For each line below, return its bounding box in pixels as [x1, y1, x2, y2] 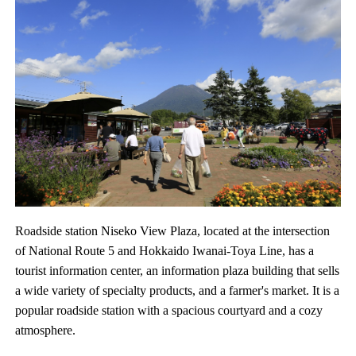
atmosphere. [15, 323, 76, 337]
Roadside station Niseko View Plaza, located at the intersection [15, 223, 331, 238]
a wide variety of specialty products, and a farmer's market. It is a [15, 283, 340, 297]
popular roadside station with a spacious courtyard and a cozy [15, 303, 323, 317]
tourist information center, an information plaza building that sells [15, 263, 340, 277]
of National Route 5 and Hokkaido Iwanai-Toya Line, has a [15, 243, 315, 257]
